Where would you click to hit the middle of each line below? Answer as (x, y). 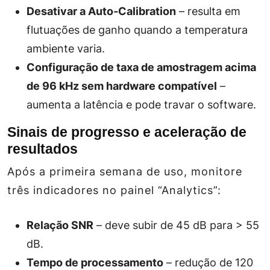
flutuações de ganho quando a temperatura (137, 30)
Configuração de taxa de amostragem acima (141, 67)
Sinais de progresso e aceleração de (127, 132)
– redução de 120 (208, 262)
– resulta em (208, 11)
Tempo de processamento (95, 262)
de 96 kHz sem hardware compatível (122, 86)
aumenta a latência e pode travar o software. (141, 105)
